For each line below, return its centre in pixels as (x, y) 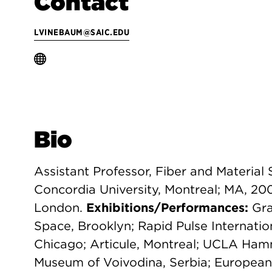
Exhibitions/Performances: (167, 208)
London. (60, 208)
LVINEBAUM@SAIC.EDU (82, 32)
